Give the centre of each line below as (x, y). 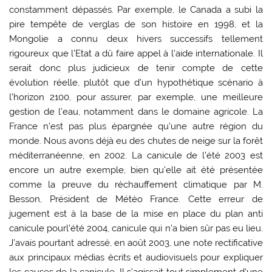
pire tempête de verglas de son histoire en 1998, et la (136, 25)
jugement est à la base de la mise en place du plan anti (136, 214)
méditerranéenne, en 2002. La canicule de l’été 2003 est (136, 156)
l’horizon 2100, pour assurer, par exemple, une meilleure (136, 97)
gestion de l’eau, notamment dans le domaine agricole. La (136, 112)
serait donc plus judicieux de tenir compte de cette (136, 68)
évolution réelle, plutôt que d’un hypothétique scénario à (136, 83)
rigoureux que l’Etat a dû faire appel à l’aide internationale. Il (136, 54)
